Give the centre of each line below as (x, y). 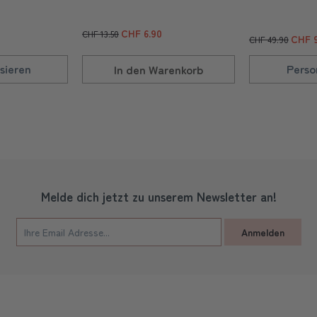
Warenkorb (176, 69)
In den (130, 69)
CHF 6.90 (142, 33)
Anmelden (263, 232)
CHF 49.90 (269, 39)
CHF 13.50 (100, 34)
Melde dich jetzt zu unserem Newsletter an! (158, 196)
